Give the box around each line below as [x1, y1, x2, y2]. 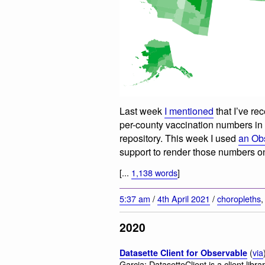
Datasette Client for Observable [119, 247, 247, 259]
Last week [119, 104, 164, 118]
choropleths [217, 192, 261, 205]
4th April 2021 [157, 192, 210, 205]
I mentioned [164, 104, 214, 118]
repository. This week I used [119, 131, 238, 145]
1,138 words [131, 166, 177, 179]
